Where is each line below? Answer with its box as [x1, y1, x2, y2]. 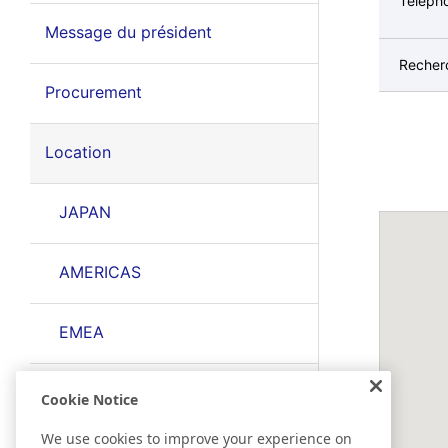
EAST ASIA [58, 382, 141, 402]
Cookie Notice [41, 389, 138, 409]
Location [44, 142, 111, 162]
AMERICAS [58, 262, 141, 282]
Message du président [44, 22, 212, 42]
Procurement [44, 82, 142, 102]
